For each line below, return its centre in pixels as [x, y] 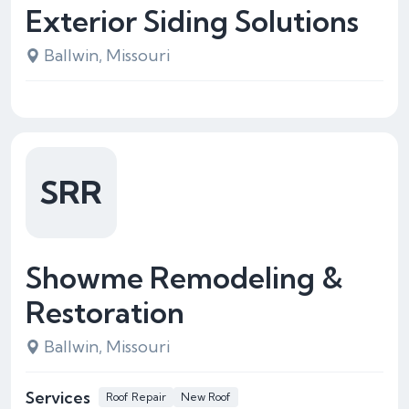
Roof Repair [136, 397]
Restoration [105, 312]
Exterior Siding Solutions [192, 21]
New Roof [206, 397]
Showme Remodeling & [184, 278]
